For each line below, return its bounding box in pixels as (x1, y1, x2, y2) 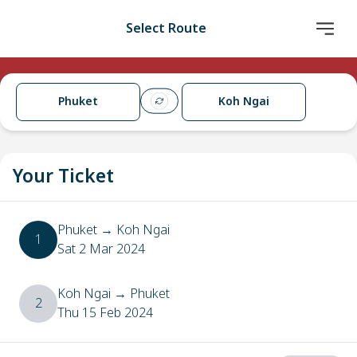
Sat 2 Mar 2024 (57, 240, 145, 259)
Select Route (125, 19, 206, 38)
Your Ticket (13, 163, 114, 190)
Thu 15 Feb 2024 (57, 304, 153, 323)
